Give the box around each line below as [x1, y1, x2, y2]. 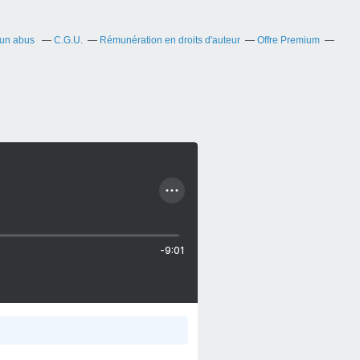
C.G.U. [53, 34, 83, 46]
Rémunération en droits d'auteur [99, 34, 240, 46]
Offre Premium [256, 34, 320, 46]
